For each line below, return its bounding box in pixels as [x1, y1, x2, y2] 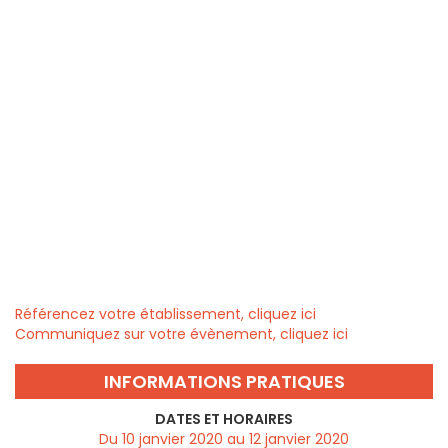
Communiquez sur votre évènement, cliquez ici [15, 324, 348, 345]
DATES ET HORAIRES [155, 409, 293, 430]
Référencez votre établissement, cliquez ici [15, 304, 316, 325]
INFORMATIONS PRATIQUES [103, 369, 345, 395]
